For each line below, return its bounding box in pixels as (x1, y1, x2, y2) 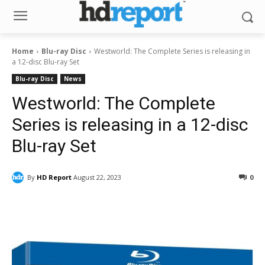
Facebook (40, 203, 72, 212)
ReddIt (119, 203, 143, 212)
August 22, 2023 (73, 173, 121, 182)
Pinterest (186, 203, 218, 212)
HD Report (37, 172, 72, 182)
